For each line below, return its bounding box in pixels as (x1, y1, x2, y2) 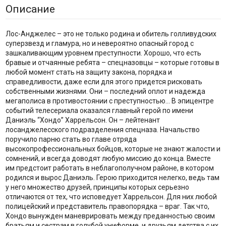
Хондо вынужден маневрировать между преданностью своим (5, 211, 215, 220)
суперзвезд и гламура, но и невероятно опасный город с (5, 39, 194, 47)
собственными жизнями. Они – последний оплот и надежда (5, 87, 205, 95)
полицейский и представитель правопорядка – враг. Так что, (5, 202, 209, 210)
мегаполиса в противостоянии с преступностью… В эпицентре (5, 96, 214, 105)
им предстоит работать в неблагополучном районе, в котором (5, 163, 214, 172)
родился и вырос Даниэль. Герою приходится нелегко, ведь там (5, 173, 219, 182)
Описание (5, 3, 55, 15)
